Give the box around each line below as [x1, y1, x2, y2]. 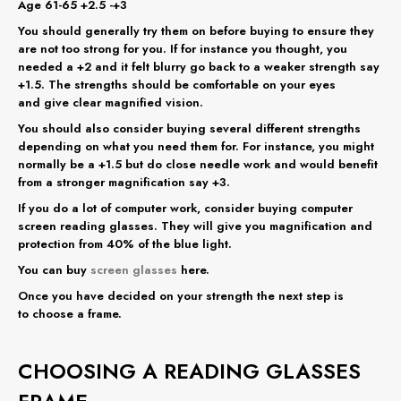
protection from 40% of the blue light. [18, 235, 232, 252]
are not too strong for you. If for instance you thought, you [18, 39, 347, 57]
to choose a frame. [18, 304, 122, 322]
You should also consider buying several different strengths [18, 119, 361, 137]
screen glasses [90, 260, 177, 278]
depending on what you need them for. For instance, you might [18, 137, 374, 155]
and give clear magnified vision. [18, 93, 203, 111]
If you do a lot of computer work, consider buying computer [18, 199, 353, 217]
